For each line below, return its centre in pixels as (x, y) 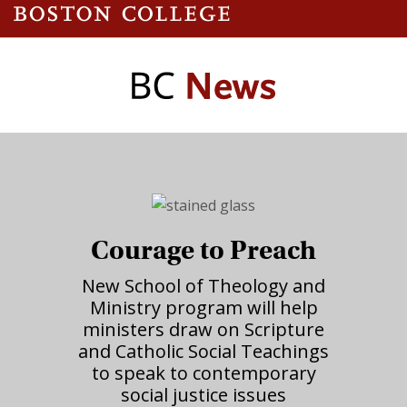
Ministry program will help (203, 307)
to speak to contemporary (203, 372)
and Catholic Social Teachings (203, 351)
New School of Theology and (203, 285)
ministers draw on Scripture (203, 329)
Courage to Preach (203, 250)
